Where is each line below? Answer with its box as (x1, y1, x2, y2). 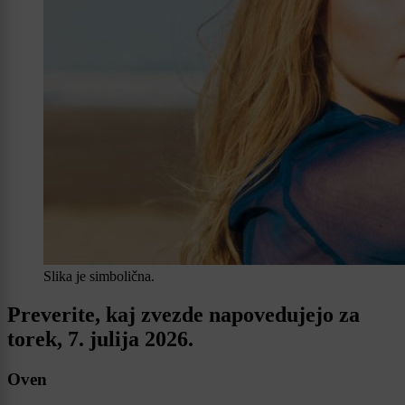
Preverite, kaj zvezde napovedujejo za (7, 303, 360, 327)
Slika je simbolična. (43, 268, 155, 285)
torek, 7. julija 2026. (7, 327, 193, 352)
